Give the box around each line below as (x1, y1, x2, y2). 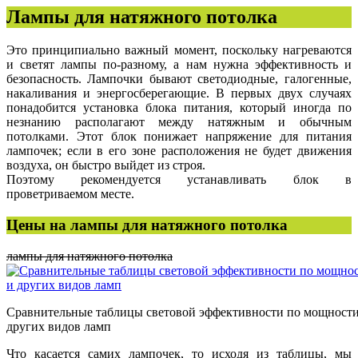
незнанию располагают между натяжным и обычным (6, 115, 352, 129)
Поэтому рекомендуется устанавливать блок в (6, 173, 352, 187)
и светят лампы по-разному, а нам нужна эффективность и (6, 58, 352, 72)
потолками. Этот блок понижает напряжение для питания (6, 129, 352, 144)
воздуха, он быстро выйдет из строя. (6, 158, 205, 173)
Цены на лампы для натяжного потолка (6, 217, 288, 234)
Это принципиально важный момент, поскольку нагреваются (6, 43, 352, 58)
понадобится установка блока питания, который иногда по (6, 101, 352, 115)
